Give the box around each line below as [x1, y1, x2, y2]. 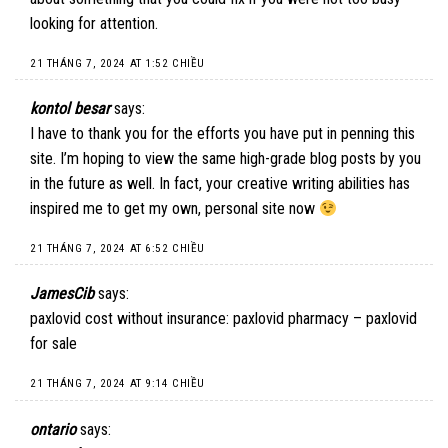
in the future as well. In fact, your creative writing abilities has [30, 174, 410, 194]
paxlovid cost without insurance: [30, 309, 233, 329]
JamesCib [30, 284, 94, 304]
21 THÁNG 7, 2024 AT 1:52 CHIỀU [30, 56, 205, 70]
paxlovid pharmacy [233, 309, 349, 329]
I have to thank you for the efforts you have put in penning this [30, 124, 415, 144]
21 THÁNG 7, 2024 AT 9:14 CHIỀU [30, 377, 205, 391]
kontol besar [30, 99, 110, 119]
